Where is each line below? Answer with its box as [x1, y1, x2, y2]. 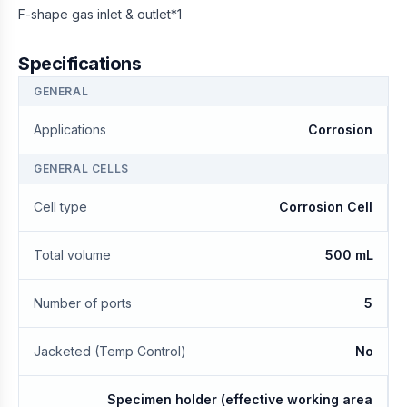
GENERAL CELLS [34, 162, 129, 175]
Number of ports [34, 295, 132, 311]
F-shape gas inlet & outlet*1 [18, 6, 182, 22]
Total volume [34, 247, 111, 263]
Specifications [18, 53, 141, 74]
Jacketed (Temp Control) [34, 343, 186, 359]
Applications [34, 122, 106, 137]
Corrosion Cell [279, 199, 372, 214]
